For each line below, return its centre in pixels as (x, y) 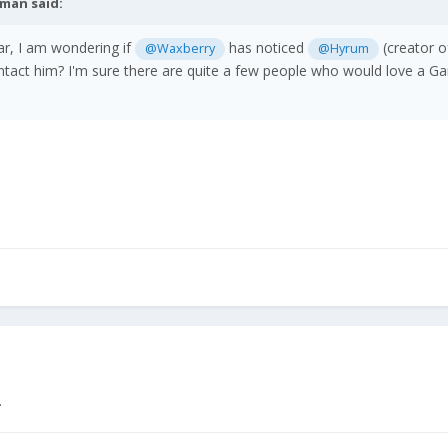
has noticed (267, 48)
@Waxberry (180, 49)
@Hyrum (344, 49)
